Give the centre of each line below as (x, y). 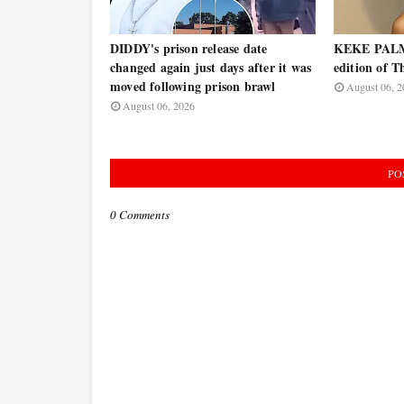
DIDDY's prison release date (189, 48)
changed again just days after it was (211, 67)
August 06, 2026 (159, 106)
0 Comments (140, 215)
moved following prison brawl (193, 86)
